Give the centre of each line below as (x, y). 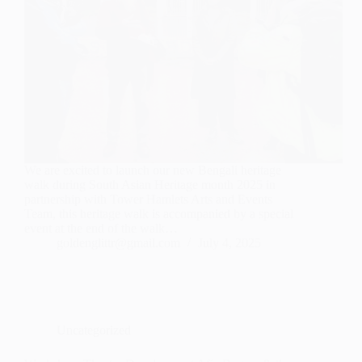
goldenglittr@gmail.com (118, 243)
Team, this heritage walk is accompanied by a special (159, 214)
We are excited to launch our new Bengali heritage (153, 170)
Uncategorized (94, 330)
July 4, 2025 (229, 243)
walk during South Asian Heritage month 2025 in (150, 185)
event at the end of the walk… (101, 229)
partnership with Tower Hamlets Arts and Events (148, 200)
